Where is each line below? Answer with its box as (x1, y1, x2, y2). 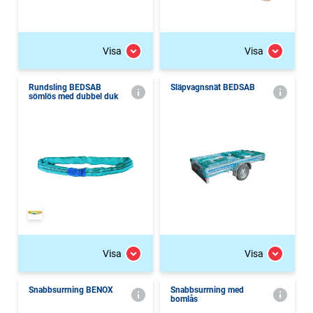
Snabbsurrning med (170, 285, 244, 295)
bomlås (170, 294, 198, 304)
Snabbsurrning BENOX (29, 285, 113, 295)
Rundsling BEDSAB (29, 82, 101, 92)
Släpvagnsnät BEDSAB (170, 82, 255, 92)
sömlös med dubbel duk (29, 92, 118, 101)
